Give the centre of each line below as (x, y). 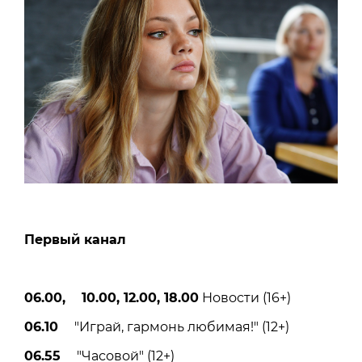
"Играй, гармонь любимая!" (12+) (174, 326)
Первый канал (75, 239)
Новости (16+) (245, 297)
